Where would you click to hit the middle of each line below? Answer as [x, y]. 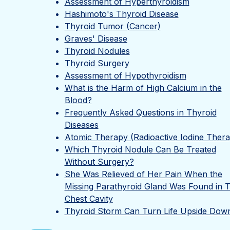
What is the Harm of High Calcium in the [143, 88]
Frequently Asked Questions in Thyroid [140, 112]
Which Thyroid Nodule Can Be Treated [140, 149]
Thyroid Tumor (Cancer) [112, 26]
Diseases [81, 125]
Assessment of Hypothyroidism [125, 75]
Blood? [78, 100]
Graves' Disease [96, 39]
